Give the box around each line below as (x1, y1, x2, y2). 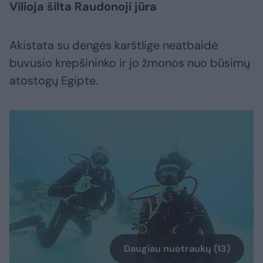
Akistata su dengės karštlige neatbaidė (9, 37, 218, 53)
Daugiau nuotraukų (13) (124, 242, 230, 255)
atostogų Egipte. (9, 72, 98, 88)
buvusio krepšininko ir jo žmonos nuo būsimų (9, 55, 250, 70)
